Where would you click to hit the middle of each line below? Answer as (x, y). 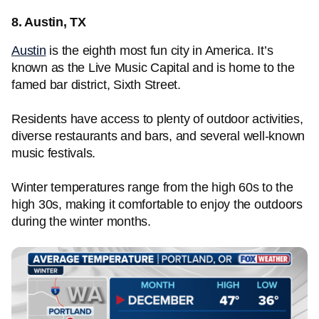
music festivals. (53, 153)
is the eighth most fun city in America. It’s (159, 51)
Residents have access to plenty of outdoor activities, (157, 119)
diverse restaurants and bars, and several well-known (158, 136)
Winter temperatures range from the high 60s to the (152, 187)
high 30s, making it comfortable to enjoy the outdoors (157, 204)
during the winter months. (81, 221)
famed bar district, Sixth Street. (96, 85)
